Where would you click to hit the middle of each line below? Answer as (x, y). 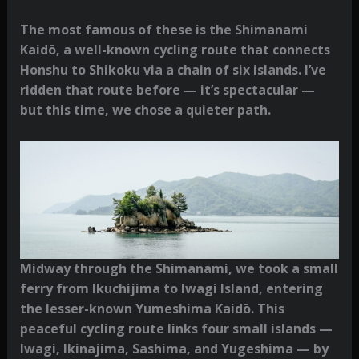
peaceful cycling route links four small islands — (176, 328)
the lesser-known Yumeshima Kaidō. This (152, 308)
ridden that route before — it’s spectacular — (167, 89)
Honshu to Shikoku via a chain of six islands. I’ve (173, 69)
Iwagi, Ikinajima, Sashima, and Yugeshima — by (174, 348)
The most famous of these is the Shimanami (163, 29)
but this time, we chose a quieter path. (145, 109)
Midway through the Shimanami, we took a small (179, 268)
